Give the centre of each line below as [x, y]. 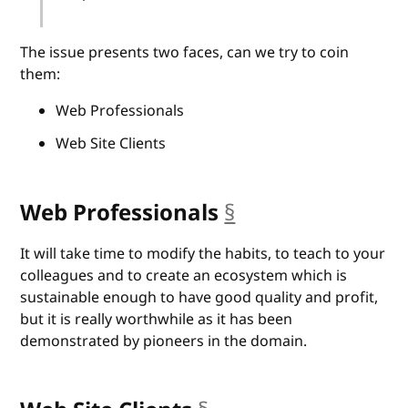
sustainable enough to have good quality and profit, [199, 297]
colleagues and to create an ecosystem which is [184, 275]
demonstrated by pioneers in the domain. [164, 341]
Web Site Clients [110, 143]
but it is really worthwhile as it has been [157, 319]
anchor [272, 213]
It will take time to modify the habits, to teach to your [203, 254]
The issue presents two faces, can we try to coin [185, 52]
